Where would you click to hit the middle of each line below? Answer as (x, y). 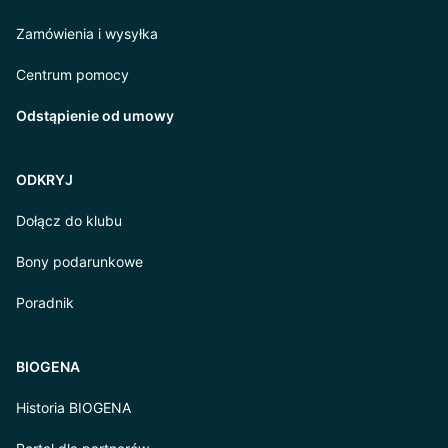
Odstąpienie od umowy (95, 115)
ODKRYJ (44, 179)
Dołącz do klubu (69, 220)
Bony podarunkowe (79, 261)
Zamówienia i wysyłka (87, 33)
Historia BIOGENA (73, 407)
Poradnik (45, 302)
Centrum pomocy (72, 74)
